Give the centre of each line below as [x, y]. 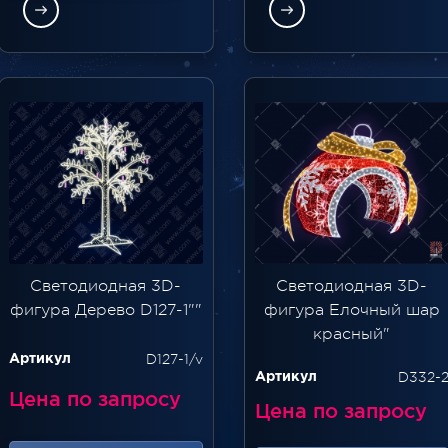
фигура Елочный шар [351, 309]
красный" [352, 333]
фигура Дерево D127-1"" [105, 309]
